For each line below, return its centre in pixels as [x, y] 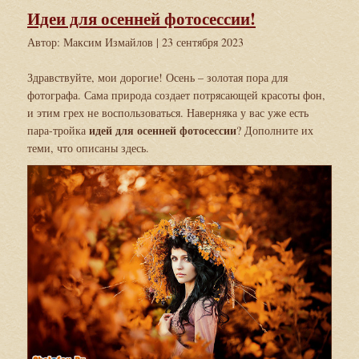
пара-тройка [58, 131]
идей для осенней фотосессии [163, 131]
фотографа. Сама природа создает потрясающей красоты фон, [176, 95]
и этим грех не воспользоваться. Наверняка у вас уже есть [168, 113]
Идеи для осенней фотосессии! [141, 19]
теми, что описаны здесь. [88, 148]
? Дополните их [275, 131]
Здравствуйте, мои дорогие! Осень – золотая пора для [157, 78]
